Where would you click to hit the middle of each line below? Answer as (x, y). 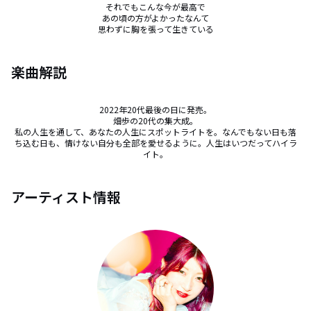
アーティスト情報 (66, 197)
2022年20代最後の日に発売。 (155, 109)
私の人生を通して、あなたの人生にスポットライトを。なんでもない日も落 (155, 132)
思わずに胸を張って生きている (155, 29)
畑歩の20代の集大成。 (155, 120)
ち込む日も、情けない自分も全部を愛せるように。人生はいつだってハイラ (155, 143)
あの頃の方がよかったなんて (155, 18)
